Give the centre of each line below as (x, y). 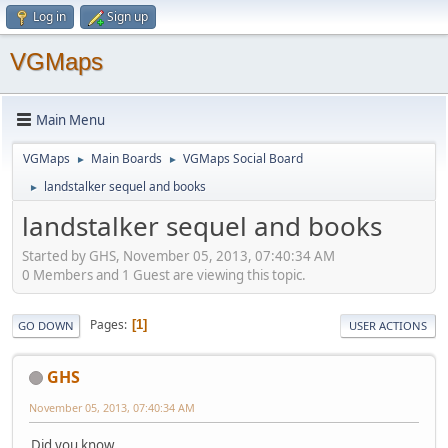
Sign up (127, 16)
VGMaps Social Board (243, 158)
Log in (49, 16)
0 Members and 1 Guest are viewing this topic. (164, 274)
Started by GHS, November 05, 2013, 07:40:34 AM (178, 255)
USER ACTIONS (388, 325)
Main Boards (126, 158)
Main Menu (70, 119)
